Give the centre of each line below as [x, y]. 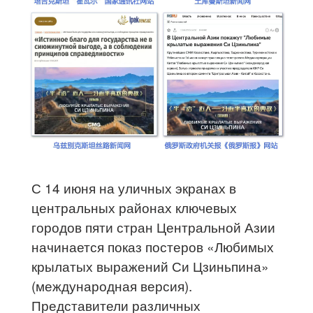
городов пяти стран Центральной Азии [154, 226]
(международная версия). [112, 285]
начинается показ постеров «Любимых [153, 246]
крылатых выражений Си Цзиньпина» [151, 265]
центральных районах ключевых [134, 207]
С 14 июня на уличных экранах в [134, 187]
